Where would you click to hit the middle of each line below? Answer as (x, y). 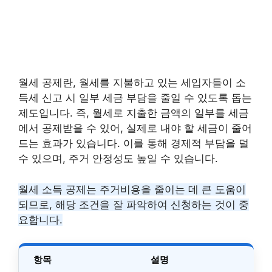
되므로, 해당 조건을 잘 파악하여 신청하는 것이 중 (134, 204)
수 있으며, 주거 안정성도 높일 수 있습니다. (118, 158)
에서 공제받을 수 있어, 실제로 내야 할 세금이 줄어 (135, 128)
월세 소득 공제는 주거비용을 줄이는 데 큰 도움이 (132, 189)
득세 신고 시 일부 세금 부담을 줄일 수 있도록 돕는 (135, 98)
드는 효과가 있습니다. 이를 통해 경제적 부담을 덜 (134, 143)
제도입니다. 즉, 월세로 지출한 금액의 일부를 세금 (134, 113)
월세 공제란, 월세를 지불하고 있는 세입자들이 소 (132, 83)
